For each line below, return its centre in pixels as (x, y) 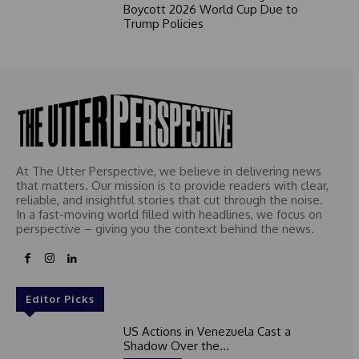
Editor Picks (60, 298)
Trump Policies (163, 23)
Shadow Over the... (176, 345)
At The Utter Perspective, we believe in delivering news (169, 171)
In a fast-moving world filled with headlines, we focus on (169, 214)
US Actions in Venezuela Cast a (207, 331)
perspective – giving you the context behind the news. (165, 228)
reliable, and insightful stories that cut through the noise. (169, 200)
